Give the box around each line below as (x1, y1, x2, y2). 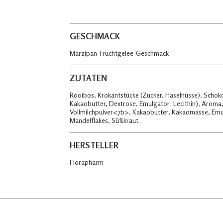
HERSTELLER (70, 140, 118, 150)
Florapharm (70, 158, 104, 166)
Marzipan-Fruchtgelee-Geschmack (70, 49, 169, 57)
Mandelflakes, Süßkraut (70, 116, 138, 124)
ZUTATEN (70, 73, 107, 83)
